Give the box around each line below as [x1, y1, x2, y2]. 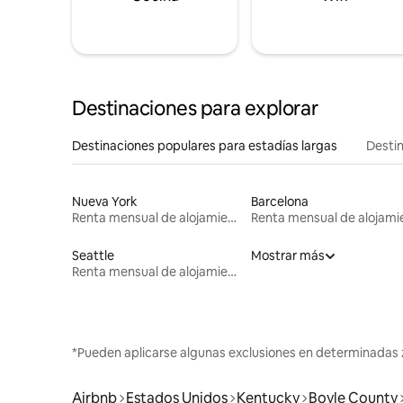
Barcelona [250, 193, 309, 210]
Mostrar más [250, 246, 325, 264]
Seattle [72, 246, 114, 264]
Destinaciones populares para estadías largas [72, 137, 337, 154]
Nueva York [72, 193, 138, 210]
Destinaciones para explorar [72, 94, 318, 121]
